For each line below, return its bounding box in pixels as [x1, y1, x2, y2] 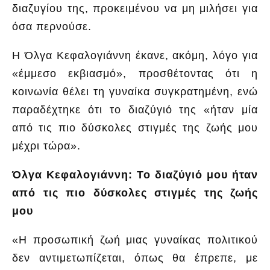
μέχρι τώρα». [12, 139, 81, 152]
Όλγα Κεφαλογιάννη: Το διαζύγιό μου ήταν [12, 168, 258, 181]
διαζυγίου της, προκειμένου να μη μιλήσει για [12, 2, 258, 14]
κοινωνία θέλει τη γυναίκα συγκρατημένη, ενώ [12, 85, 258, 98]
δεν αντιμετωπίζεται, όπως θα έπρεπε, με [12, 251, 258, 264]
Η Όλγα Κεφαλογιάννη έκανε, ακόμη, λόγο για [12, 49, 258, 61]
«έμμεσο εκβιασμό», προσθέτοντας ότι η [12, 67, 258, 80]
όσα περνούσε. [12, 20, 92, 33]
